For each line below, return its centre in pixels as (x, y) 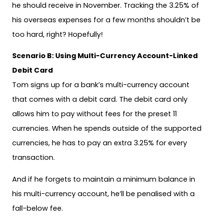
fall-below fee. (38, 208)
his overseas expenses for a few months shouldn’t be (106, 20)
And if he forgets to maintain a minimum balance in (104, 179)
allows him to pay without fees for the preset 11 (94, 114)
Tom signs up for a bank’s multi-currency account (101, 85)
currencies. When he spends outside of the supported (107, 129)
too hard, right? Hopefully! (57, 34)
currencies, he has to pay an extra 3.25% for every (100, 143)
